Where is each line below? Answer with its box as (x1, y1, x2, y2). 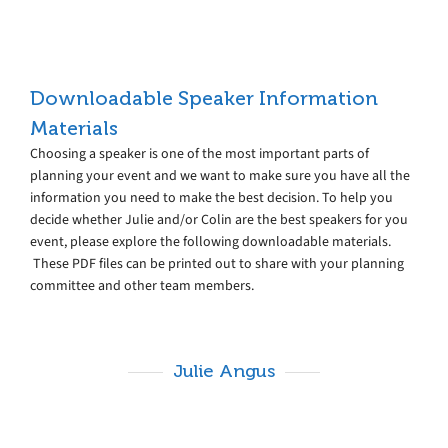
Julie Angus (173, 360, 275, 381)
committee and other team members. (30, 275, 254, 295)
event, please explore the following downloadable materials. (30, 231, 391, 251)
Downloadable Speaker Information (30, 86, 378, 109)
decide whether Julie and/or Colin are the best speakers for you (30, 209, 408, 229)
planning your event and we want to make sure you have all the (30, 165, 410, 185)
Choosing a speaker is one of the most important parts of (30, 143, 369, 163)
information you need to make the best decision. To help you (30, 187, 393, 207)
